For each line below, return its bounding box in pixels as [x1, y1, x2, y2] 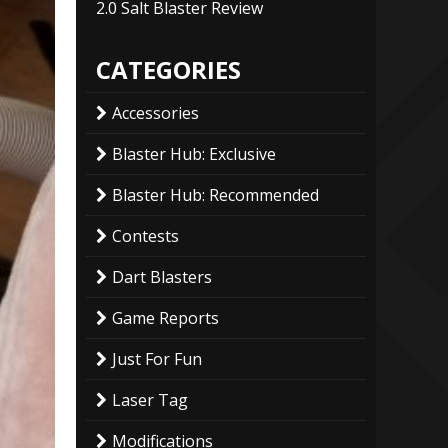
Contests [112, 224, 179, 247]
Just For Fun [112, 347, 202, 370]
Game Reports [112, 306, 219, 329]
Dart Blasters [112, 265, 212, 288]
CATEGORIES [96, 52, 241, 86]
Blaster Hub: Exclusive [112, 142, 276, 165]
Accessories [112, 101, 199, 124]
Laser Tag [112, 388, 188, 411]
